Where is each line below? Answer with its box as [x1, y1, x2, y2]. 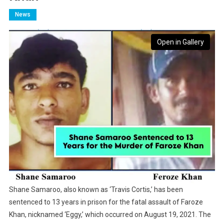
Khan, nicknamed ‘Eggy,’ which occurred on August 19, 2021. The [8, 210, 211, 219]
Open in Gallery [157, 38, 204, 46]
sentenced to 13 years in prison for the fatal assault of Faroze [8, 198, 203, 206]
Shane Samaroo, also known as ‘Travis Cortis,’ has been [8, 185, 183, 194]
